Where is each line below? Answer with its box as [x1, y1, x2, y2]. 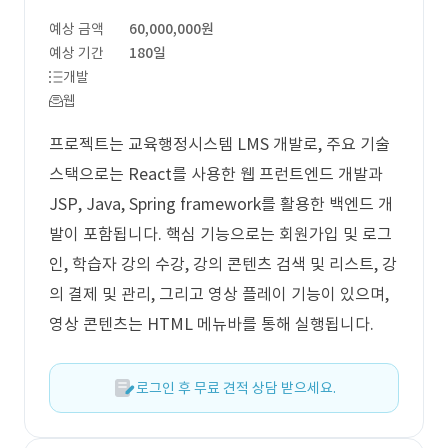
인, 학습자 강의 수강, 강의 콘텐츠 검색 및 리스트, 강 [49, 254, 397, 274]
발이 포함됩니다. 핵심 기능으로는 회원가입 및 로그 [49, 224, 392, 244]
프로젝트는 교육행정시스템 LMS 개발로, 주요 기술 [49, 134, 390, 154]
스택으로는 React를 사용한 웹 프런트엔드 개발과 [49, 164, 383, 184]
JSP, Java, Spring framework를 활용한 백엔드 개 [49, 194, 393, 214]
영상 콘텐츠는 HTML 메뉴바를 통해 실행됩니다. [49, 314, 374, 334]
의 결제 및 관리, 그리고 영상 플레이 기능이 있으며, [49, 284, 389, 304]
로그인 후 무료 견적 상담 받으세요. [136, 379, 336, 397]
